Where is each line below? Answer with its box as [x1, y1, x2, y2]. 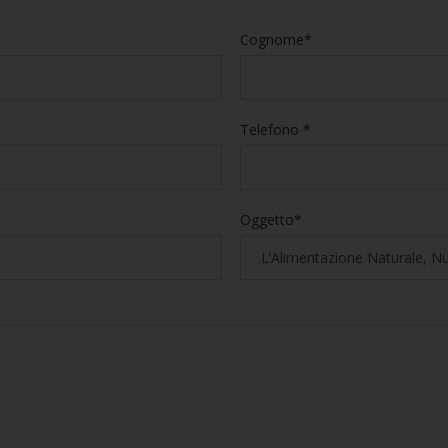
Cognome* [239, 30, 312, 49]
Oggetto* [239, 210, 302, 229]
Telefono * [239, 120, 311, 139]
